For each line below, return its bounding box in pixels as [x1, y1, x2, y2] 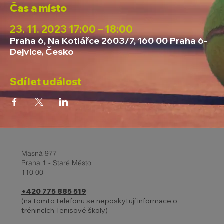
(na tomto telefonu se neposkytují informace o [21, 196, 177, 206]
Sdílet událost [10, 75, 81, 88]
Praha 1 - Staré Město [21, 158, 91, 168]
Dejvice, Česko [10, 45, 74, 57]
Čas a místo [10, 1, 67, 14]
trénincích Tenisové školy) [21, 206, 108, 215]
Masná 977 [21, 149, 57, 158]
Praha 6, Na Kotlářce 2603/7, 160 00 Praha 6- [10, 34, 207, 46]
